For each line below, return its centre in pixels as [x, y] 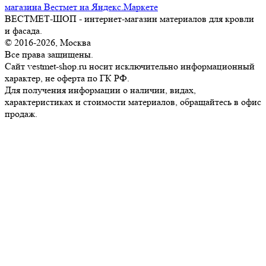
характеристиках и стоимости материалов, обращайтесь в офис [133, 102]
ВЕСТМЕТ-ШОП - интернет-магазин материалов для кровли [129, 19]
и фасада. [23, 31]
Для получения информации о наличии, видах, [100, 90]
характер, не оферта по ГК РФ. [67, 78]
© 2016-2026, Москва [48, 43]
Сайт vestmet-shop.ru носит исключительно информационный [130, 66]
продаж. [21, 114]
